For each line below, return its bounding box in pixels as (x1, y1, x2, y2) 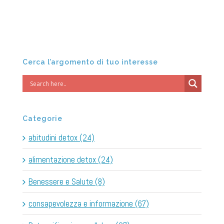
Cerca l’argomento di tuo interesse (22, 57, 158, 66)
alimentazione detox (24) (28, 154, 113, 165)
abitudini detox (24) (28, 132, 94, 143)
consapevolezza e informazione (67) (28, 198, 149, 209)
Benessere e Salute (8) (28, 176, 105, 187)
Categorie (22, 114, 62, 123)
